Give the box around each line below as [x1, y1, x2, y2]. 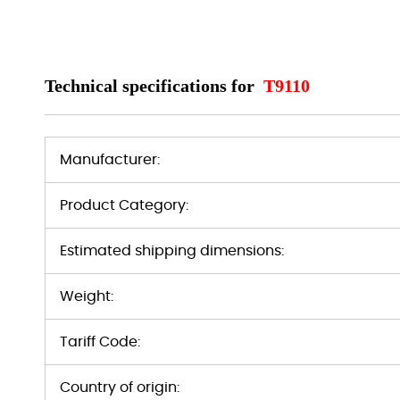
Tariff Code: [60, 335, 140, 349]
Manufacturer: [60, 153, 160, 167]
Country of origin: [60, 380, 179, 395]
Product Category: [60, 198, 188, 212]
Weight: [60, 289, 113, 304]
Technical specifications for [45, 76, 259, 96]
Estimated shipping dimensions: [60, 244, 284, 258]
